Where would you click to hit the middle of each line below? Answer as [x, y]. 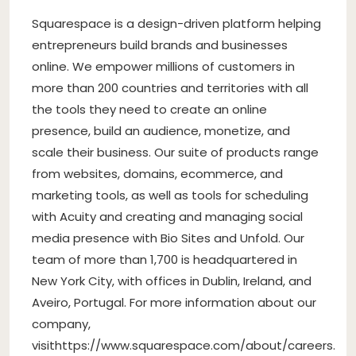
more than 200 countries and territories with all [170, 87]
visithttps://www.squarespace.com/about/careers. [184, 345]
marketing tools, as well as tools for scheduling [170, 195]
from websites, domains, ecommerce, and [157, 173]
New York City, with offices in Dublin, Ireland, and [172, 281]
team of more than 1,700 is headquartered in [164, 259]
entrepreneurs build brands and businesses [160, 44]
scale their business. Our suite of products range [175, 152]
